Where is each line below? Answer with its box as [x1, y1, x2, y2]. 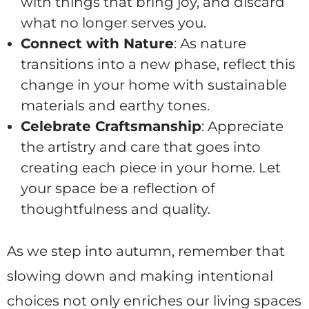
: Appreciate [201, 118, 283, 135]
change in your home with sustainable [21, 77, 287, 94]
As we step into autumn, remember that [7, 243, 285, 260]
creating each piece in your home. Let [21, 159, 281, 177]
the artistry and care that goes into [21, 139, 261, 156]
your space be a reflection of [21, 180, 215, 197]
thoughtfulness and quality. [21, 201, 210, 218]
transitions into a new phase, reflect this [21, 56, 295, 73]
